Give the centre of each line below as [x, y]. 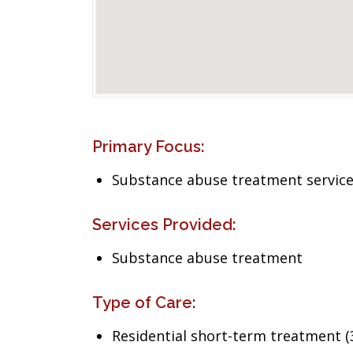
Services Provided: [164, 225]
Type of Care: [144, 303]
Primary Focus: [149, 147]
